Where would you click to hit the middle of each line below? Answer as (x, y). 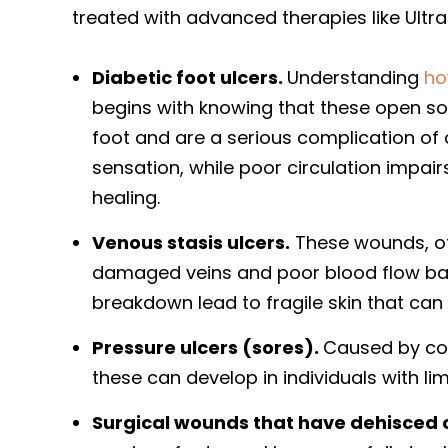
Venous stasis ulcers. (191, 242)
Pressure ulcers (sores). (207, 347)
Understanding (355, 77)
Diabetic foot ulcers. (189, 77)
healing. (128, 197)
